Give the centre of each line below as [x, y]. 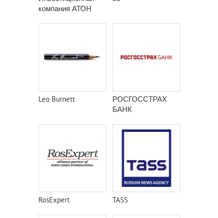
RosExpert [54, 200]
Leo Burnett [57, 99]
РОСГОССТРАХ [140, 99]
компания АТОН [65, 9]
